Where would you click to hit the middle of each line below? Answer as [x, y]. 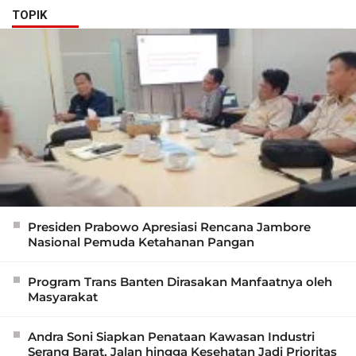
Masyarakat [63, 297]
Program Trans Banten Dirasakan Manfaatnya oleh [180, 282]
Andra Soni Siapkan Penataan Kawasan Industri [171, 337]
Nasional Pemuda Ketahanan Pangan [141, 242]
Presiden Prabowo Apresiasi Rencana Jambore [169, 227]
